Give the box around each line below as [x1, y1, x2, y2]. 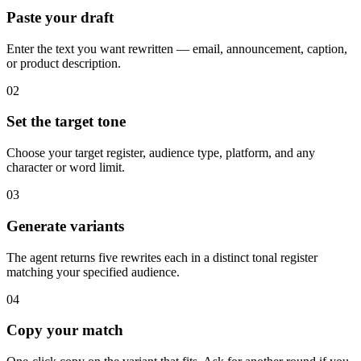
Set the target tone [6, 113, 126, 131]
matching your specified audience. [6, 264, 180, 279]
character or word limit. [6, 160, 125, 175]
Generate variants [6, 217, 124, 234]
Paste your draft [6, 9, 114, 26]
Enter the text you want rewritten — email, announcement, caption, [6, 41, 347, 56]
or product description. [6, 56, 121, 70]
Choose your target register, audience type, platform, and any [6, 146, 315, 160]
